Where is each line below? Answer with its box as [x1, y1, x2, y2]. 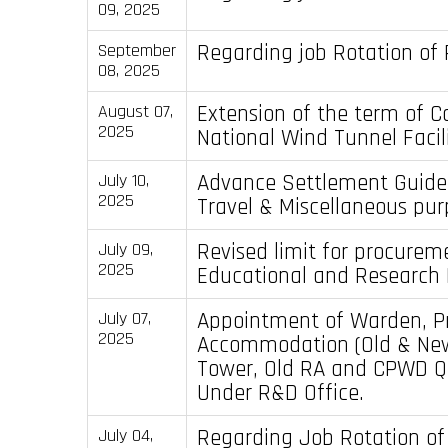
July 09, [97, 237, 153, 261]
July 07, [97, 306, 151, 330]
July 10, [97, 168, 149, 192]
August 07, [97, 99, 173, 123]
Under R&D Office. [196, 377, 364, 408]
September [97, 38, 176, 62]
